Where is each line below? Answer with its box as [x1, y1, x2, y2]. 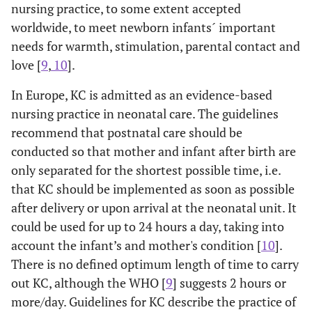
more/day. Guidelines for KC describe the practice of [11, 292, 296, 310]
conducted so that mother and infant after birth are [11, 142, 296, 159]
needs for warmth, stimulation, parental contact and [11, 37, 300, 54]
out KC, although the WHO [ [11, 274, 166, 291]
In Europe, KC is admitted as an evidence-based [11, 86, 272, 103]
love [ [11, 56, 41, 73]
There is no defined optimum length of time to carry [11, 255, 299, 272]
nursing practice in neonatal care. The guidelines [11, 104, 279, 122]
